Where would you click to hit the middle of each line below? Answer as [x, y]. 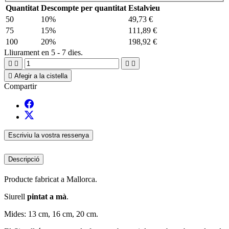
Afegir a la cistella [41, 76]
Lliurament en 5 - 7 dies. [43, 53]
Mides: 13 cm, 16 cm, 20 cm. [51, 214]
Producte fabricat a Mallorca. [51, 179]
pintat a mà [47, 197]
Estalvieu [144, 8]
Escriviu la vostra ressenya [49, 135]
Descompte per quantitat [84, 8]
